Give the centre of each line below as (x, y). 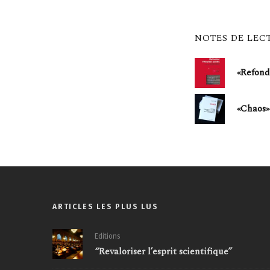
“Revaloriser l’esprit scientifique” (164, 252)
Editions (108, 237)
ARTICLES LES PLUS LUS (105, 207)
